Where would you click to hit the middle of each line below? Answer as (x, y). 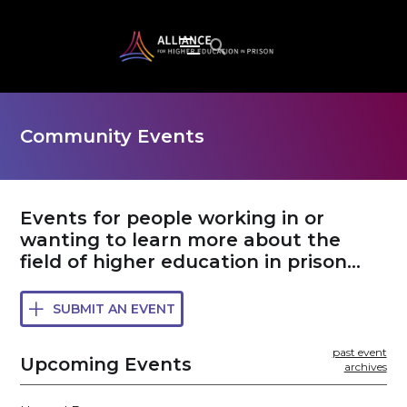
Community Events (113, 136)
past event (359, 352)
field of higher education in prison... (191, 261)
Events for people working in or (173, 218)
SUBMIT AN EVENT (114, 308)
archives (365, 366)
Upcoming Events (106, 364)
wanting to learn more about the (181, 239)
